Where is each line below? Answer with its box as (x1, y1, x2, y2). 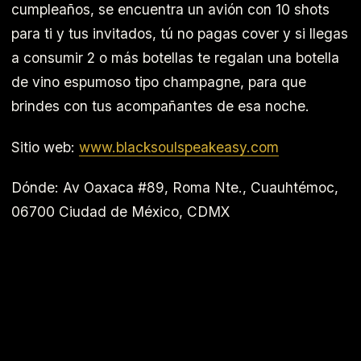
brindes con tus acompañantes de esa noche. (11, 97, 309, 114)
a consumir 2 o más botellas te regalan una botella (11, 48, 339, 66)
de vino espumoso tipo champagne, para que (11, 73, 306, 90)
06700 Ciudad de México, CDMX (11, 203, 230, 221)
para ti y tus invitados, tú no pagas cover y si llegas (11, 24, 348, 42)
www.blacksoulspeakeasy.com (79, 138, 279, 156)
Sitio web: (11, 138, 79, 156)
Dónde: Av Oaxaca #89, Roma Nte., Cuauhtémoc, (11, 179, 338, 197)
